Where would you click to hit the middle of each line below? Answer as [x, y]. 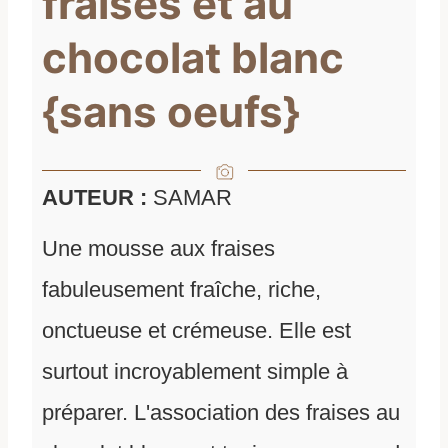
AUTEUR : [97, 198]
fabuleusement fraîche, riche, [181, 290]
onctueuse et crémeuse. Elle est [196, 331]
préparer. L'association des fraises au [221, 413]
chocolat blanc [193, 58]
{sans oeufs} [171, 112]
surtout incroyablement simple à [195, 372]
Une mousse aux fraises [158, 249]
